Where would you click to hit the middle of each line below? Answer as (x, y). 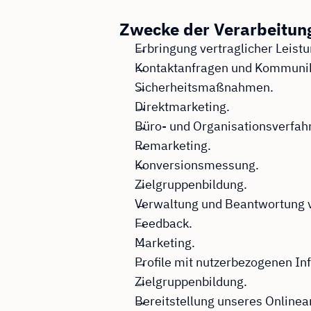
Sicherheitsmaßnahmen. (204, 87)
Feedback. (163, 224)
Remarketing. (173, 146)
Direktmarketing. (182, 107)
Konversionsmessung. (196, 165)
